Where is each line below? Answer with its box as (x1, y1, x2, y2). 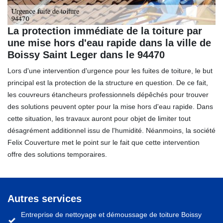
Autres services (7, 193, 82, 204)
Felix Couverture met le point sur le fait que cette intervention (7, 138, 200, 146)
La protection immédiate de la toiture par (7, 25, 202, 36)
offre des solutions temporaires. (7, 150, 107, 158)
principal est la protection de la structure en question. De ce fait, (7, 78, 208, 87)
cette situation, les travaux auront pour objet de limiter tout (7, 114, 191, 122)
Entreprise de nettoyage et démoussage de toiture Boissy (21, 210, 202, 219)
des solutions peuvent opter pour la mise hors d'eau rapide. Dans (7, 102, 213, 111)
